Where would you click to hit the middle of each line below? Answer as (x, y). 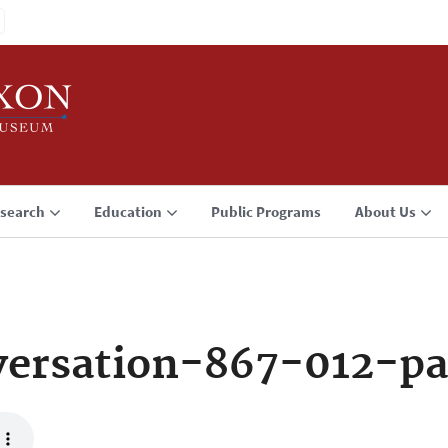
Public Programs (266, 211)
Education (128, 211)
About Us (385, 211)
